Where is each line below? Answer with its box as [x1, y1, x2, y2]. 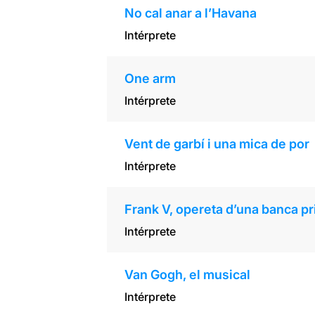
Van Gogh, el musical [124, 267, 250, 283]
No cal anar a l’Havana [124, 6, 257, 21]
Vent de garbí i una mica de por [124, 136, 309, 152]
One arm [124, 71, 176, 86]
